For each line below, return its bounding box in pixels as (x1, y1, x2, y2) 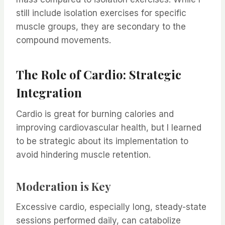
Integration (16, 84, 82, 101)
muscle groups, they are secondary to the (16, 22, 186, 32)
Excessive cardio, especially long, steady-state (16, 202, 206, 212)
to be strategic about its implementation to (16, 136, 188, 147)
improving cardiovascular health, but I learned (16, 123, 201, 133)
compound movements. (16, 35, 111, 46)
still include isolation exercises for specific (16, 8, 186, 19)
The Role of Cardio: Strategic (16, 66, 181, 83)
